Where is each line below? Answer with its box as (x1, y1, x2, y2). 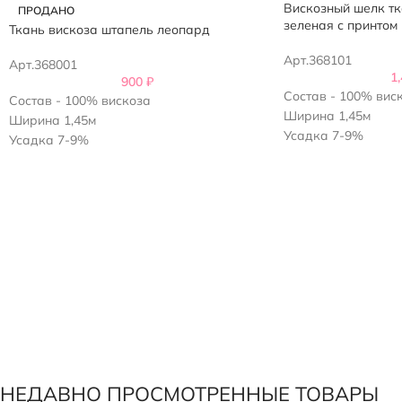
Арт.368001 (9, 56, 77, 73)
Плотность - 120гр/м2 (9, 151, 138, 168)
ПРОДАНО (18, 3, 74, 17)
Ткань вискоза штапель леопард (9, 21, 210, 38)
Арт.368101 (283, 51, 352, 68)
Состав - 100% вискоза (9, 92, 151, 109)
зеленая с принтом (283, 16, 398, 33)
